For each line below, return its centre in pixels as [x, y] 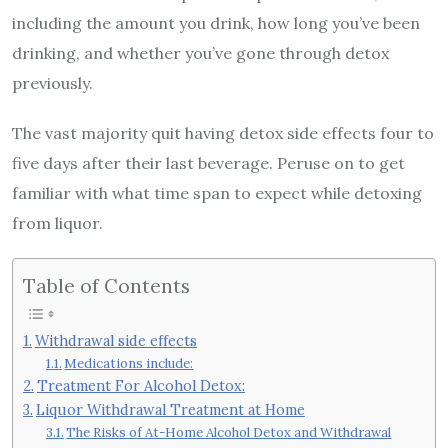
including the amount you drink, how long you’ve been [216, 22]
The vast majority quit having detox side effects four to [223, 132]
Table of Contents [106, 285]
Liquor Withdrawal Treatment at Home [170, 410]
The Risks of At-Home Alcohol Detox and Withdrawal [229, 433]
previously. [52, 82]
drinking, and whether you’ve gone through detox [200, 52]
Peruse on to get [341, 162]
